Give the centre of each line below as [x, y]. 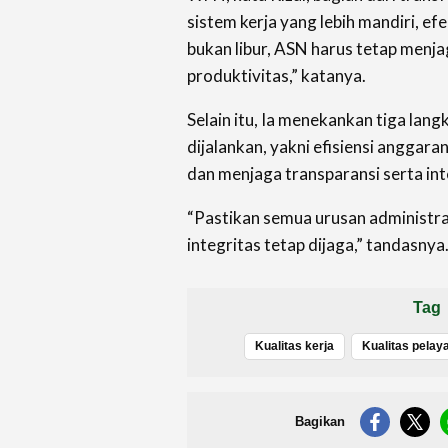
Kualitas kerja [294, 345]
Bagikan [319, 421]
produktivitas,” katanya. [276, 75]
